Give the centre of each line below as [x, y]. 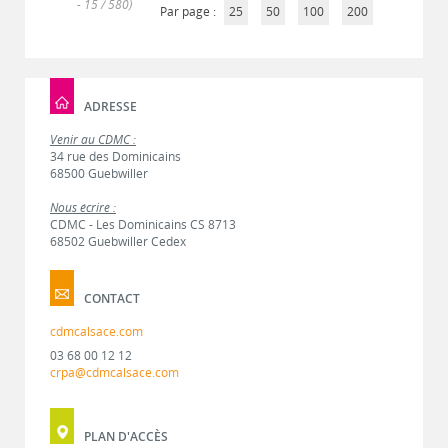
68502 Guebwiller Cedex [118, 241]
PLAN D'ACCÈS [126, 436]
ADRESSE [110, 106]
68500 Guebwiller [99, 173]
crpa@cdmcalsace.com [114, 372]
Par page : [189, 11]
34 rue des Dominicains [115, 156]
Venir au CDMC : [93, 139]
